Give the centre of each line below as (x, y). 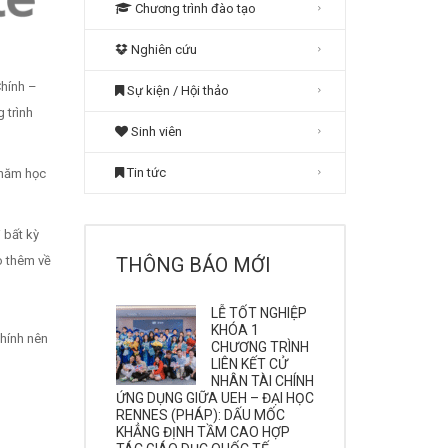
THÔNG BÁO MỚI (193, 265)
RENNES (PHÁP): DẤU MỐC (200, 415)
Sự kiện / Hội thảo (176, 90)
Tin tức (144, 172)
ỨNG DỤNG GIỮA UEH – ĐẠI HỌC (214, 398)
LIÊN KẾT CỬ (249, 364)
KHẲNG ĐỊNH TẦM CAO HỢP (202, 432)
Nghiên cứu (162, 49)
